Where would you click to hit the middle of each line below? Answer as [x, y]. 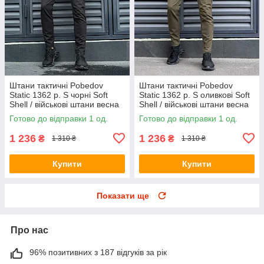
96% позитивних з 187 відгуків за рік [98, 252]
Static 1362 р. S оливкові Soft [194, 95]
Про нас [29, 230]
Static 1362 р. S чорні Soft [59, 95]
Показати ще [123, 195]
